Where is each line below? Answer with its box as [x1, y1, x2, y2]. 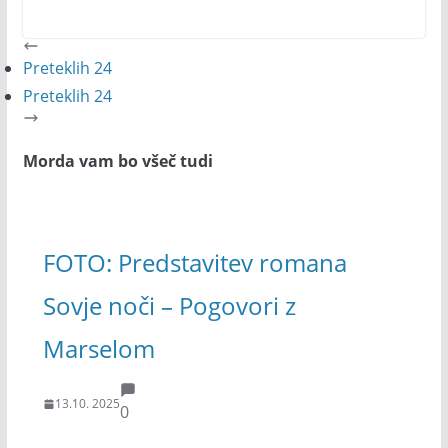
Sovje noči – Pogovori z [42, 288, 296, 322]
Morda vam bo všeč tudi [22, 150, 213, 173]
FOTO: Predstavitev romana [42, 245, 347, 279]
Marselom [42, 331, 155, 365]
